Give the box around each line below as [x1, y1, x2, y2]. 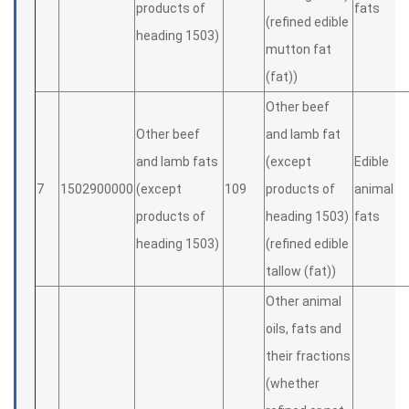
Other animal [266, 294, 341, 309]
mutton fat [266, 42, 331, 57]
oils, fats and [266, 321, 341, 336]
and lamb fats [136, 154, 218, 169]
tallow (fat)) [266, 264, 336, 278]
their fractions [266, 349, 351, 363]
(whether [266, 376, 320, 391]
